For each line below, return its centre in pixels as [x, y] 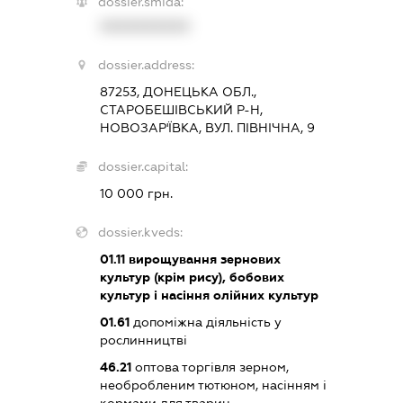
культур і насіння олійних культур [210, 296]
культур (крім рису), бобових [193, 278]
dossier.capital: [143, 167]
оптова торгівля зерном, [210, 367]
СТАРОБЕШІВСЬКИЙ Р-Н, [182, 110]
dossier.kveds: [141, 233]
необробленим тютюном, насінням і [214, 385]
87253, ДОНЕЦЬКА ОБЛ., [179, 92]
